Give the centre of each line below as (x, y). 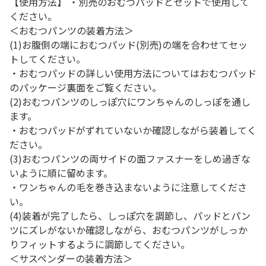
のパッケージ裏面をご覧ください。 (85, 87)
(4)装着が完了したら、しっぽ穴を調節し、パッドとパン (130, 216)
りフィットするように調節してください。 (100, 244)
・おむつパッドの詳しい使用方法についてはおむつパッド (133, 73)
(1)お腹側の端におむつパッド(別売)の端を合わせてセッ (129, 45)
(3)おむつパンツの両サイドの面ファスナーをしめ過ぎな (130, 159)
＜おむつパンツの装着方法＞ (72, 30)
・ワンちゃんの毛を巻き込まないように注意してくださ (128, 187)
